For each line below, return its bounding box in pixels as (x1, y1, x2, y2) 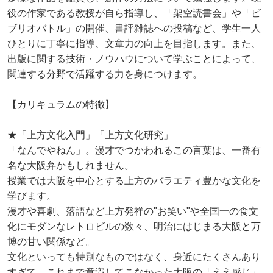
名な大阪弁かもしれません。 (7, 160, 134, 171)
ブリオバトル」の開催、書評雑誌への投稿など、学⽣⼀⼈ (7, 23, 261, 34)
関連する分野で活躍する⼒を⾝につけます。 (7, 69, 202, 79)
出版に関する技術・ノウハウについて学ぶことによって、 (7, 54, 261, 64)
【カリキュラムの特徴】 (7, 99, 115, 110)
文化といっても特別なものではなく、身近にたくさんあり (7, 252, 261, 262)
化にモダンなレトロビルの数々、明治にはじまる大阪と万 (7, 221, 261, 232)
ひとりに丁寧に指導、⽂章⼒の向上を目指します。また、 (7, 38, 261, 49)
